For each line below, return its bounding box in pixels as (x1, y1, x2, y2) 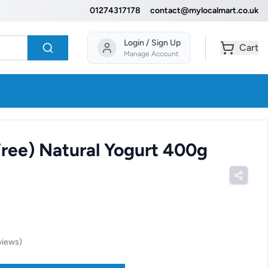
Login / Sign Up (124, 38, 181, 48)
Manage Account (124, 50, 179, 58)
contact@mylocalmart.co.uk (150, 5, 258, 16)
